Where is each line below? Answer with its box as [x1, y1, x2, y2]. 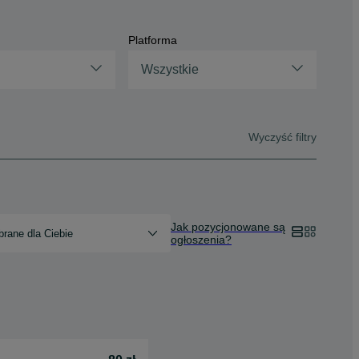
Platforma [128, 34, 178, 46]
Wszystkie [141, 63, 200, 76]
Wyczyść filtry [248, 130, 317, 143]
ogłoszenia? [171, 233, 232, 246]
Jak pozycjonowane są [171, 220, 285, 233]
